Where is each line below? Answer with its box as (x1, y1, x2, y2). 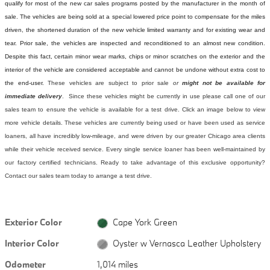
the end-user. (5, 79, 48, 86)
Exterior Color (5, 216, 62, 228)
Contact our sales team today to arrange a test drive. (5, 172, 152, 179)
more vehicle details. (5, 119, 65, 126)
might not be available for (182, 79, 265, 86)
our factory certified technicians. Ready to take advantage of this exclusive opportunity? (5, 159, 265, 166)
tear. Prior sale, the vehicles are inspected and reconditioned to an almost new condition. (5, 39, 265, 46)
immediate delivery (5, 92, 62, 99)
